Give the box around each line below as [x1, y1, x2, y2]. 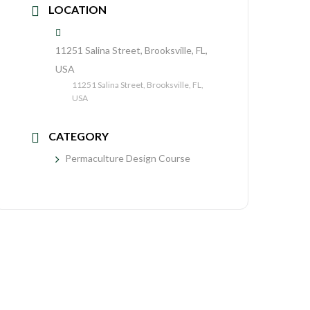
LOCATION [48, 3, 107, 16]
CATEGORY [48, 129, 109, 143]
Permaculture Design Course [65, 152, 191, 164]
